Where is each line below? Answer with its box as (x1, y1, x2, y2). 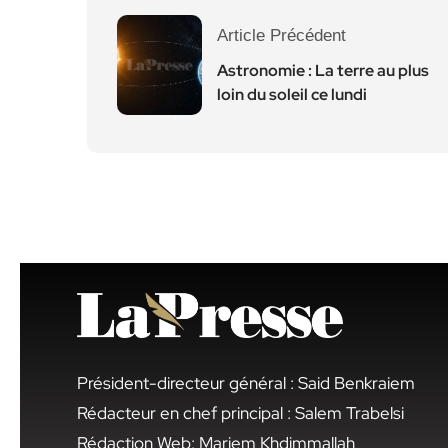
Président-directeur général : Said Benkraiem (77, 371, 415, 394)
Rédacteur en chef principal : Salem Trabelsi (77, 401, 404, 424)
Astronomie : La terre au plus (217, 60, 429, 81)
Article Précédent (217, 26, 346, 45)
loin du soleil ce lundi (217, 84, 367, 105)
